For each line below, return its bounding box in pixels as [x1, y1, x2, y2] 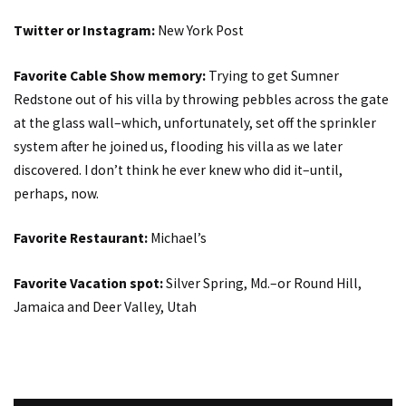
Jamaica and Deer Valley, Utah [14, 297, 197, 315]
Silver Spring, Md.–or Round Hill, [166, 274, 362, 292]
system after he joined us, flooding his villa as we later [14, 137, 343, 155]
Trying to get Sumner [208, 66, 339, 84]
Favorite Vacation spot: [14, 274, 166, 292]
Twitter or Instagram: [14, 22, 158, 39]
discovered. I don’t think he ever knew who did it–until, [14, 160, 343, 179]
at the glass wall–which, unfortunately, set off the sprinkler [14, 113, 376, 131]
